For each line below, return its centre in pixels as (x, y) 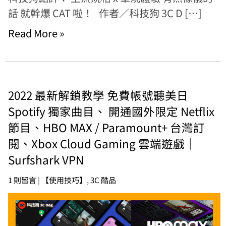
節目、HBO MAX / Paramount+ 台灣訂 (107, 127)
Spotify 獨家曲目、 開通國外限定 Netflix (111, 111)
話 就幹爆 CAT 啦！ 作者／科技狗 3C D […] (105, 13)
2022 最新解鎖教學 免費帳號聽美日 (98, 95)
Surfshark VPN (46, 159)
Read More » (37, 33)
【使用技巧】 (64, 180)
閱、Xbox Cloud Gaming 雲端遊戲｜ (102, 143)
